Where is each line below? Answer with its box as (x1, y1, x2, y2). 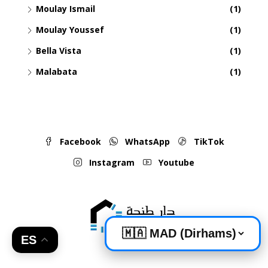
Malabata (36, 65, 77, 77)
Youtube (156, 156, 194, 168)
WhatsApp (122, 135, 170, 147)
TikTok (191, 135, 224, 147)
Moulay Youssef (36, 23, 104, 35)
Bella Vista (36, 44, 81, 56)
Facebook (57, 135, 101, 147)
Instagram (87, 156, 135, 168)
